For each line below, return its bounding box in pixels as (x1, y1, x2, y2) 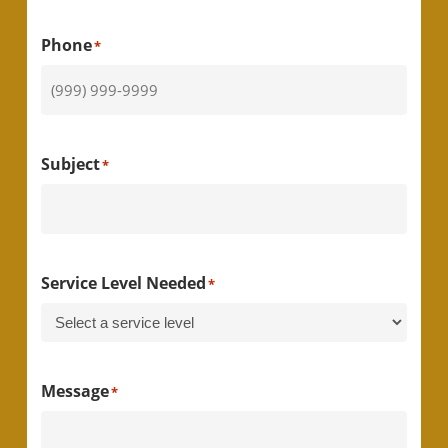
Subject (40, 153, 100, 176)
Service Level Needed (40, 272, 206, 295)
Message (40, 380, 109, 403)
